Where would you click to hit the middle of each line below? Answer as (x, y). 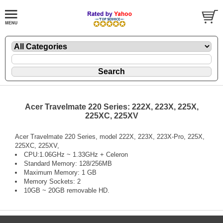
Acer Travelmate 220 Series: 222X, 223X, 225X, (111, 107)
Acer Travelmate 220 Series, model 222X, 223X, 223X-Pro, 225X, (110, 136)
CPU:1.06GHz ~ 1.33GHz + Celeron (76, 154)
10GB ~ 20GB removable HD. (67, 190)
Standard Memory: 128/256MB (68, 163)
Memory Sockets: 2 (52, 181)
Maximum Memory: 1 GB (60, 172)
